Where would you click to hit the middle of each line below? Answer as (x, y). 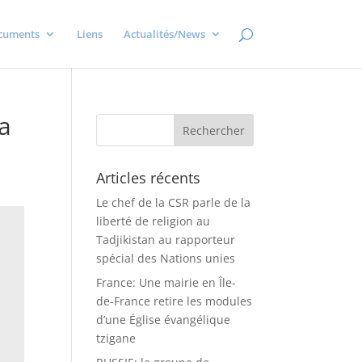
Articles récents (149, 178)
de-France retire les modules (175, 301)
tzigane (116, 338)
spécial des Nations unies (166, 258)
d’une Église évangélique (164, 320)
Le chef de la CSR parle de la (174, 202)
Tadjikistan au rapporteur (166, 240)
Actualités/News (164, 34)
